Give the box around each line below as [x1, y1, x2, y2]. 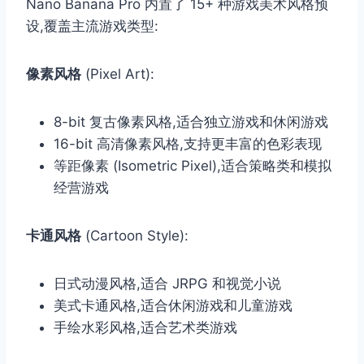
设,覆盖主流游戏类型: [26, 17, 158, 34]
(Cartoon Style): [81, 227, 188, 244]
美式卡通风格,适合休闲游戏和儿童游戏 [54, 297, 292, 314]
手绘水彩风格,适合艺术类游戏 [54, 318, 237, 336]
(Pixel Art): [81, 65, 154, 82]
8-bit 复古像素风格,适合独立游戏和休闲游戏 [54, 113, 328, 130]
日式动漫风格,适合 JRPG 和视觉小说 [54, 275, 281, 292]
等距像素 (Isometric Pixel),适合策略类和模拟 [54, 157, 331, 174]
